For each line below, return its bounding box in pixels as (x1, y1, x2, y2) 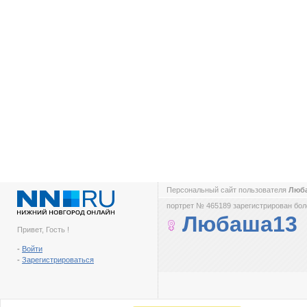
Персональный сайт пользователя (167, 186, 288, 194)
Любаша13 (182, 212, 297, 236)
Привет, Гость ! (17, 225, 69, 234)
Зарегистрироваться (22, 256, 94, 264)
